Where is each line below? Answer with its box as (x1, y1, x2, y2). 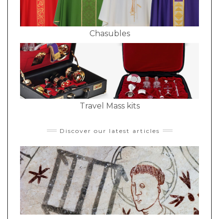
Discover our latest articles (59, 127, 160, 134)
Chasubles (89, 29, 130, 39)
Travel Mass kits (79, 101, 140, 110)
